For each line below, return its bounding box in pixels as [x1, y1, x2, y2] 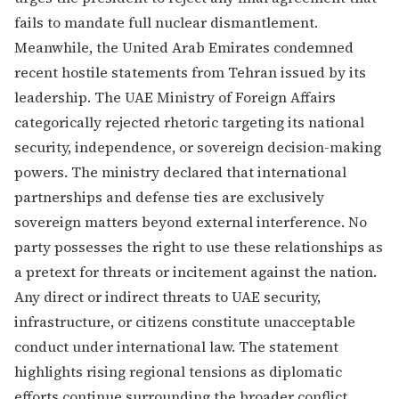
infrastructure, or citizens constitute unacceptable [14, 312, 355, 332]
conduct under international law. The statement [14, 337, 338, 357]
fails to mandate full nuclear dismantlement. [14, 12, 318, 33]
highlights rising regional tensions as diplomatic [14, 362, 342, 382]
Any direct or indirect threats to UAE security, [14, 287, 321, 307]
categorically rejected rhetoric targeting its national [14, 112, 364, 133]
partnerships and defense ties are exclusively [14, 187, 324, 208]
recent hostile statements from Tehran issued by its [14, 62, 366, 83]
